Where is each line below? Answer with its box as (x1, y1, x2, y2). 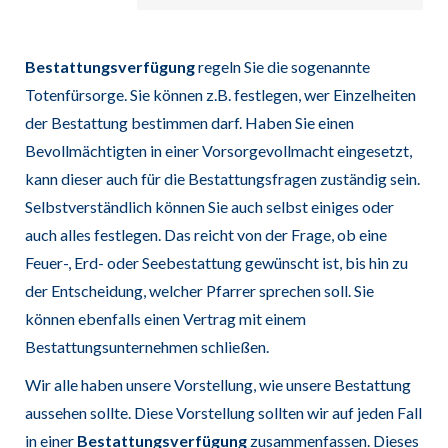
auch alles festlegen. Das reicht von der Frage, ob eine (24, 224, 387, 244)
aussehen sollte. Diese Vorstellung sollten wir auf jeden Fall (24, 402, 422, 422)
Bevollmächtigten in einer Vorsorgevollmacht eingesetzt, (24, 140, 412, 160)
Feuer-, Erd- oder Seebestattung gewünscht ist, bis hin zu (24, 252, 408, 272)
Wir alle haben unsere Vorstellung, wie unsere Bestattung (24, 374, 411, 394)
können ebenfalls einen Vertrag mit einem (24, 308, 306, 328)
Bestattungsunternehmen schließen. (24, 336, 269, 356)
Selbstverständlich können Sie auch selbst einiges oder (24, 196, 394, 216)
